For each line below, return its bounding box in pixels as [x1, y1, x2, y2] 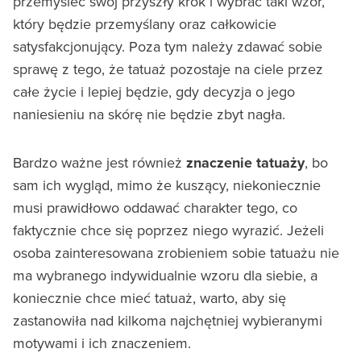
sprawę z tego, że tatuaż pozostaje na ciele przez [13, 58, 323, 79]
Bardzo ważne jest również [13, 151, 182, 172]
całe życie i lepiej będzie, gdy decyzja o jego [13, 81, 295, 102]
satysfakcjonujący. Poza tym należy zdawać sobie [13, 35, 322, 56]
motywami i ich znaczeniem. [13, 332, 191, 353]
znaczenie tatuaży [182, 151, 305, 173]
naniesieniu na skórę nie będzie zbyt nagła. [13, 103, 285, 124]
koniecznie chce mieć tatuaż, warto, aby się [13, 287, 286, 308]
